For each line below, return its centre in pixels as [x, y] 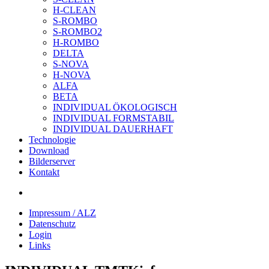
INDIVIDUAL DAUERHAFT [113, 129]
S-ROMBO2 [77, 32]
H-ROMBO [76, 42]
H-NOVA [72, 75]
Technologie [52, 140]
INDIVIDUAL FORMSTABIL [113, 118]
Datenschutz [52, 224]
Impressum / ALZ [62, 213]
